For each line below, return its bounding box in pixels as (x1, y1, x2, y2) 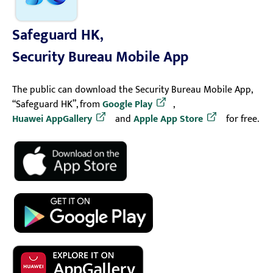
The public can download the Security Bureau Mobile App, (12, 81, 252, 98)
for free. (224, 110, 259, 127)
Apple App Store (133, 110, 203, 127)
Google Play (102, 96, 152, 113)
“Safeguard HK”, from (12, 96, 102, 113)
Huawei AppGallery (12, 110, 92, 127)
